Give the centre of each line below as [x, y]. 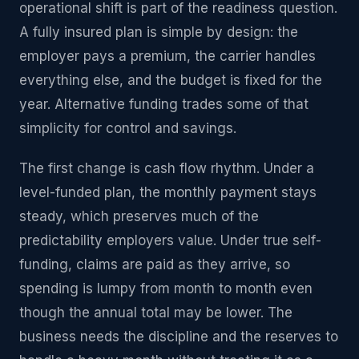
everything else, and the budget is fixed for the [171, 80]
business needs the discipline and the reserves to [179, 337]
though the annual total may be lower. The [156, 313]
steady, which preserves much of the [139, 216]
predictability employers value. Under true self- [170, 240]
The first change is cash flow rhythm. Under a [167, 168]
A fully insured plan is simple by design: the [159, 32]
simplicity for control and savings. [128, 128]
